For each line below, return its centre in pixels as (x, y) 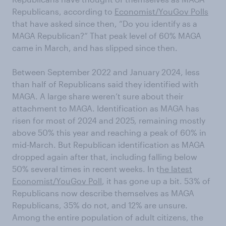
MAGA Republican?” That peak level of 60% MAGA (107, 35)
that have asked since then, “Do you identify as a (105, 23)
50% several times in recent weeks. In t (86, 168)
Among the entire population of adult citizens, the (108, 217)
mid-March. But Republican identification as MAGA (108, 144)
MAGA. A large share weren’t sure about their (98, 96)
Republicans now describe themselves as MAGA (103, 193)
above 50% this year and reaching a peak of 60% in (109, 132)
